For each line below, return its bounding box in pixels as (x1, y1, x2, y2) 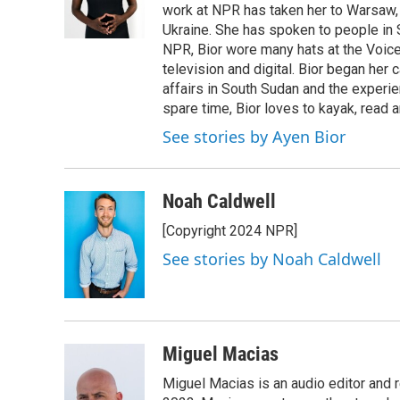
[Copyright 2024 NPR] (162, 222, 297, 239)
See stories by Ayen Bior (162, 126, 346, 147)
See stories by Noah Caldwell (162, 248, 381, 270)
